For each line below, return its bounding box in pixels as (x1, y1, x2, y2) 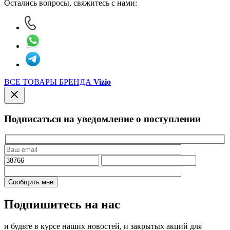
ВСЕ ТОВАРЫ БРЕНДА (4, 78, 93, 87)
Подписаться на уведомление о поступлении (4, 113, 201, 124)
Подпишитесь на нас (4, 198, 120, 212)
